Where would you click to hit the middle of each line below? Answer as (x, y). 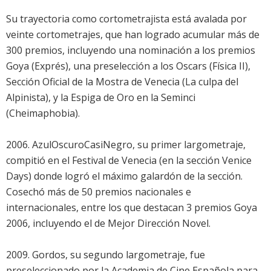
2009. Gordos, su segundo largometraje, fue (106, 255)
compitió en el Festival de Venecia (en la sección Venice (129, 161)
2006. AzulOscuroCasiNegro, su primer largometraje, (126, 145)
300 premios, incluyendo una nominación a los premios (131, 51)
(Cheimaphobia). (43, 113)
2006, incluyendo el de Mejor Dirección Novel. (108, 224)
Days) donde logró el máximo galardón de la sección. (124, 176)
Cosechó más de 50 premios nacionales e (99, 192)
